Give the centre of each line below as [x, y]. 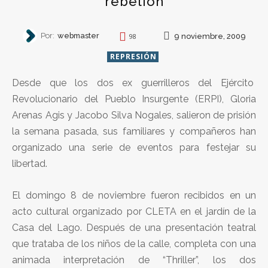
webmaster [78, 36]
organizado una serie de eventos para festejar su [134, 147]
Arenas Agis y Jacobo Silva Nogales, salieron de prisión [134, 115]
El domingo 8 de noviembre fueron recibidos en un [134, 195]
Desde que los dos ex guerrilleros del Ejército [134, 83]
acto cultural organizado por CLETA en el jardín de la [134, 211]
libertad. [30, 163]
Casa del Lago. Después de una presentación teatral [134, 227]
